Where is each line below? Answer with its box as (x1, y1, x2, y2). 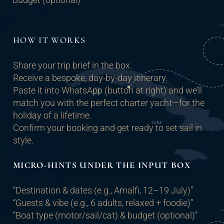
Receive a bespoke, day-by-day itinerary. (13, 72, 167, 83)
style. (13, 135, 33, 146)
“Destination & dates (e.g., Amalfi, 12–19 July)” (13, 185, 193, 196)
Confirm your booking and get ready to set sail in (13, 122, 202, 133)
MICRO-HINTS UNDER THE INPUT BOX (13, 159, 190, 171)
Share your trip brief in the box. (13, 60, 132, 71)
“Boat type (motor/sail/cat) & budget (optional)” (13, 210, 197, 221)
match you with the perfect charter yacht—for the (13, 97, 204, 108)
